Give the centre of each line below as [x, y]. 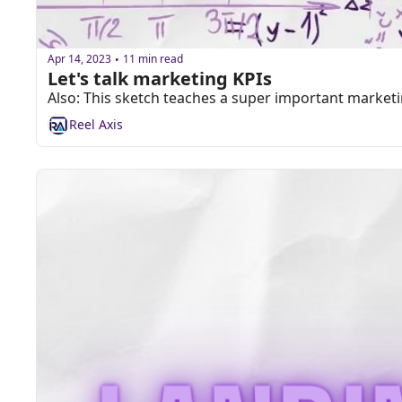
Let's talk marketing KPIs [160, 78]
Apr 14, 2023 [79, 59]
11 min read [153, 59]
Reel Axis [96, 125]
